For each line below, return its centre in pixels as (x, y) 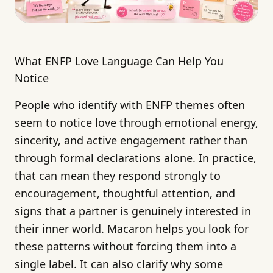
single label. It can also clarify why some (119, 264)
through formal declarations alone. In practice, (136, 158)
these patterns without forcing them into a (126, 246)
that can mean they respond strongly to (118, 176)
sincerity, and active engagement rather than (131, 140)
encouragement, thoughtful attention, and (125, 193)
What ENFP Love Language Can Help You (119, 61)
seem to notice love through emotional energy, (136, 123)
